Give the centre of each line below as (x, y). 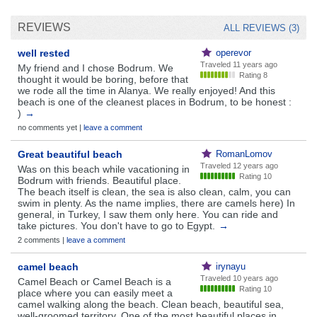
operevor (234, 52)
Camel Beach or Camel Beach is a (94, 281)
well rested (44, 53)
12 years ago (255, 165)
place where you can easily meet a (95, 293)
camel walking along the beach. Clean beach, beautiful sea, (151, 304)
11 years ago (255, 64)
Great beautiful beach (70, 154)
